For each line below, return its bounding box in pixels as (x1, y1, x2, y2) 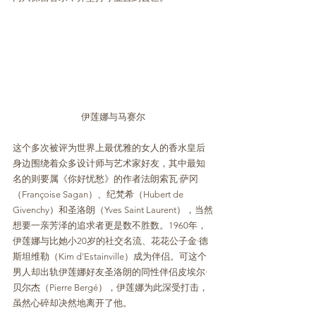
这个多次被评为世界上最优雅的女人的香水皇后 (13, 142, 205, 153)
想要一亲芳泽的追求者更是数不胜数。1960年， (13, 219, 207, 231)
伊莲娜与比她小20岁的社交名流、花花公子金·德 (13, 235, 208, 246)
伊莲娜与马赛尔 (80, 111, 145, 122)
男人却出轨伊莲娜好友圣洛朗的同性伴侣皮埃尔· (13, 266, 207, 277)
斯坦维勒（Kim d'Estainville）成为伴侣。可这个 (13, 250, 207, 262)
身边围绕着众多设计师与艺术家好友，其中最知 (13, 157, 205, 169)
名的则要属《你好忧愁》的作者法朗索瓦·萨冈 (13, 173, 198, 184)
